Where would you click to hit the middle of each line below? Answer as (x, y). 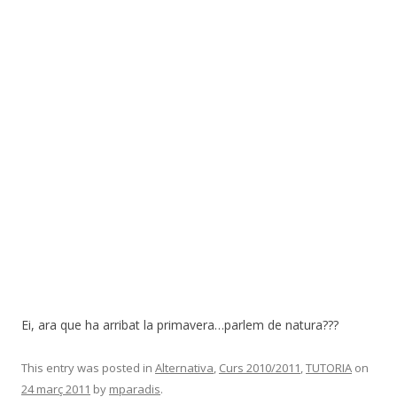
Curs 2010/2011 (260, 368)
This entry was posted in (88, 368)
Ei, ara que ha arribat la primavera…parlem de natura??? (180, 325)
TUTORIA (329, 368)
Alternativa (184, 368)
